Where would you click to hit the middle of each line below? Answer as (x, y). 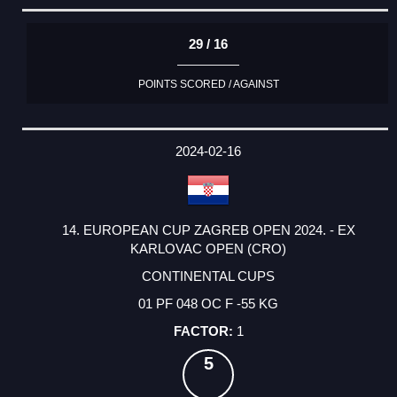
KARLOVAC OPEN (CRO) (208, 249)
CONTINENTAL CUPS (208, 276)
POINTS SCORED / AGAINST (208, 84)
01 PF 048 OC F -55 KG (208, 304)
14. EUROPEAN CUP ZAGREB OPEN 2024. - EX (208, 230)
